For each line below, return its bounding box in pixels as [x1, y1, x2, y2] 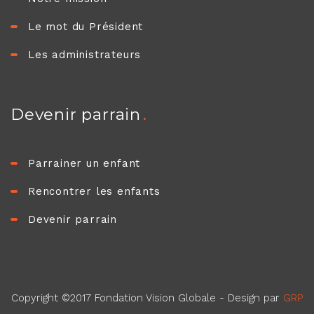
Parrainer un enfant [28, 156, 141, 170]
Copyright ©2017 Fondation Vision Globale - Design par [11, 291, 283, 304]
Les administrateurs [28, 48, 142, 61]
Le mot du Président [28, 20, 144, 33]
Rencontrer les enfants [28, 184, 161, 198]
